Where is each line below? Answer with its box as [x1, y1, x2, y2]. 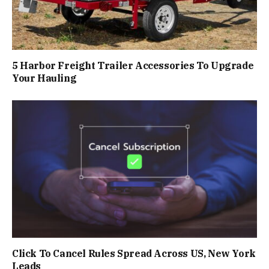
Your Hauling [12, 71, 77, 84]
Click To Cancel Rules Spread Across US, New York [12, 247, 256, 260]
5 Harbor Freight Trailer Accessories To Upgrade [12, 59, 254, 71]
